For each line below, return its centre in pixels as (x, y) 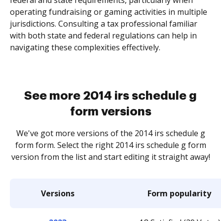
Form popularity (179, 193)
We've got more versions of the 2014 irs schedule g (110, 133)
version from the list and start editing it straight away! (110, 157)
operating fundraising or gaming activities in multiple (109, 12)
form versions (110, 111)
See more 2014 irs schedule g (110, 96)
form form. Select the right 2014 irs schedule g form (110, 145)
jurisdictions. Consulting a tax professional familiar (104, 24)
